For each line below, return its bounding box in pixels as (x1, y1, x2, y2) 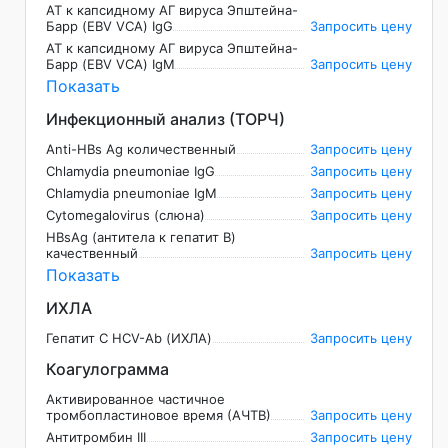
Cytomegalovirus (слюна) (46, 207, 205, 224)
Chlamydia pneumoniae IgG (46, 163, 215, 180)
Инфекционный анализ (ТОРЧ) (46, 109, 285, 130)
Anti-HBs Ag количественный (46, 141, 236, 158)
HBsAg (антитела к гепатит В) (46, 229, 236, 246)
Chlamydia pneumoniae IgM (46, 185, 217, 202)
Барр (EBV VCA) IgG (46, 18, 173, 35)
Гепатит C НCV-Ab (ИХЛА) (46, 330, 212, 347)
